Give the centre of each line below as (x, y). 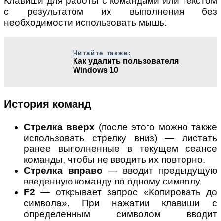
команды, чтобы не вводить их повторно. (114, 159)
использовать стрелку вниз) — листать (120, 138)
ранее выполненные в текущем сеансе (120, 148)
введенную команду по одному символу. (113, 181)
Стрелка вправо (63, 170)
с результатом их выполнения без (110, 12)
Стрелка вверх (59, 127)
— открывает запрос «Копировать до (126, 192)
